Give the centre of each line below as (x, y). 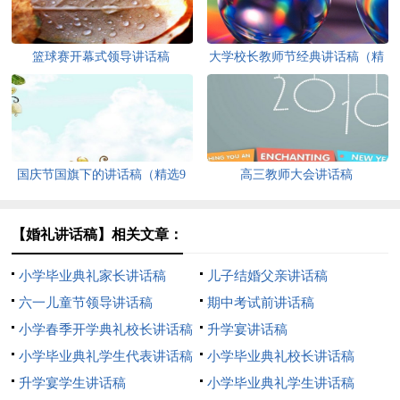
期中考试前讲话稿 (260, 302)
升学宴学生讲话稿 (73, 383)
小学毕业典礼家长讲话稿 (93, 275)
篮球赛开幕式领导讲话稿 (101, 56)
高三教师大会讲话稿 (297, 174)
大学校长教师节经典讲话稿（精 (297, 56)
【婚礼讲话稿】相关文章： (98, 234)
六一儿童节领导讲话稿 (86, 302)
